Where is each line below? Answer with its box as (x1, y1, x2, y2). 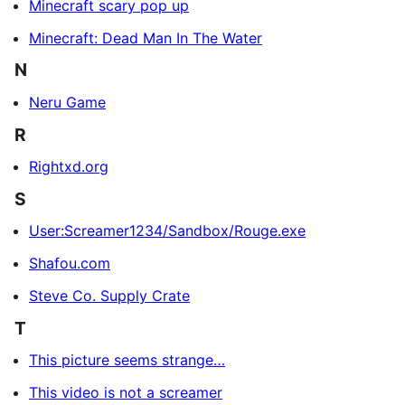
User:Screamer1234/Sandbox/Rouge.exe (29, 221, 306, 240)
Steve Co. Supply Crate (29, 287, 190, 306)
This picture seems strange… (29, 351, 225, 370)
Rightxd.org (29, 157, 108, 176)
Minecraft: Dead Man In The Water (29, 28, 262, 47)
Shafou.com (29, 254, 110, 273)
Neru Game (29, 92, 106, 111)
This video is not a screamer (29, 383, 222, 402)
